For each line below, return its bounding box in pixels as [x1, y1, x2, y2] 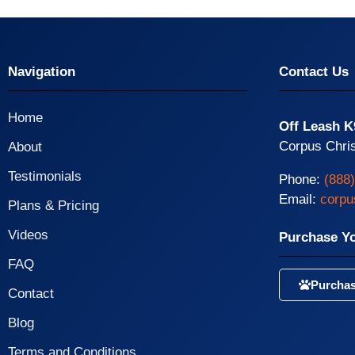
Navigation [8, 64, 75, 80]
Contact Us [278, 64, 349, 80]
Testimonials [8, 169, 82, 185]
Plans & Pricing [8, 198, 99, 214]
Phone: [278, 172, 324, 188]
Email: [278, 192, 320, 208]
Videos [8, 227, 48, 243]
